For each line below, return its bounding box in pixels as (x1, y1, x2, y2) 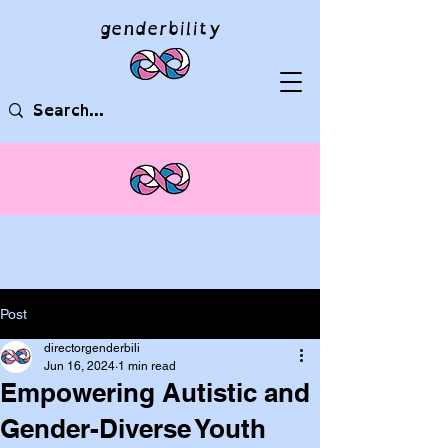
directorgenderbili (44, 341, 140, 355)
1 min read (118, 359, 176, 373)
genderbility (100, 12, 220, 44)
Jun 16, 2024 (44, 359, 115, 373)
